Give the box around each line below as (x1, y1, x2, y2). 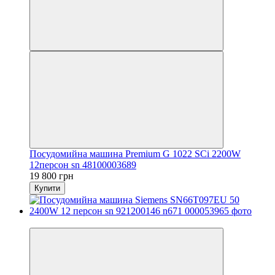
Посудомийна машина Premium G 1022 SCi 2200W (29, 148, 241, 159)
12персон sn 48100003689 (29, 159, 136, 170)
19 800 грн (29, 170, 74, 181)
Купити (34, 183, 60, 193)
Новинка (29, 216, 67, 227)
